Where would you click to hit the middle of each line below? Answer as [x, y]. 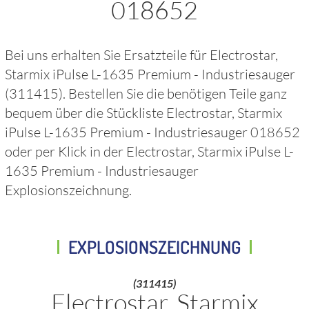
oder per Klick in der [66, 151]
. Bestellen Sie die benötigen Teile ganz [175, 93]
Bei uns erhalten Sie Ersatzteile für [108, 55]
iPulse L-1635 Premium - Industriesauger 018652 [153, 132]
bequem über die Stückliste [86, 113]
